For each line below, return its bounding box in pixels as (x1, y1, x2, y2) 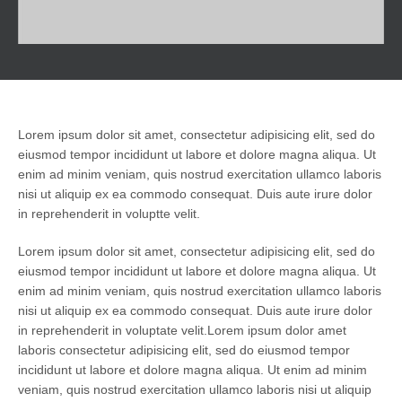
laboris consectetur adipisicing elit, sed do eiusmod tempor (18, 342, 350, 357)
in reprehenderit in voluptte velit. (18, 205, 200, 221)
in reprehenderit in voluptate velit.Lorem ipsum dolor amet (18, 322, 346, 337)
